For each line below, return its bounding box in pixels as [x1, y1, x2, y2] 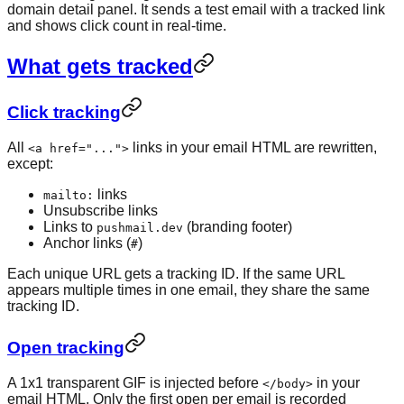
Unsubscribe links [43, 203, 158, 219]
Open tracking [7, 337, 124, 357]
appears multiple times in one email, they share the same [7, 282, 370, 298]
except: [7, 156, 53, 172]
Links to [43, 219, 96, 235]
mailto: [43, 188, 94, 203]
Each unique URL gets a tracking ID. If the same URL [7, 266, 344, 282]
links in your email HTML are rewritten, [129, 140, 377, 156]
